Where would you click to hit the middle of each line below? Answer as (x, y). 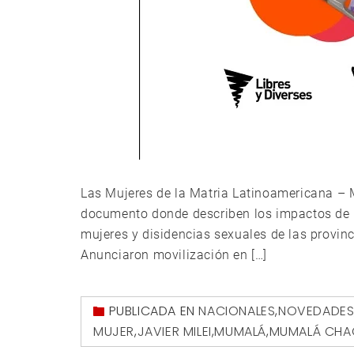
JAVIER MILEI (174, 332)
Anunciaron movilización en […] (174, 255)
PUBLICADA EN (154, 311)
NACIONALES (237, 311)
